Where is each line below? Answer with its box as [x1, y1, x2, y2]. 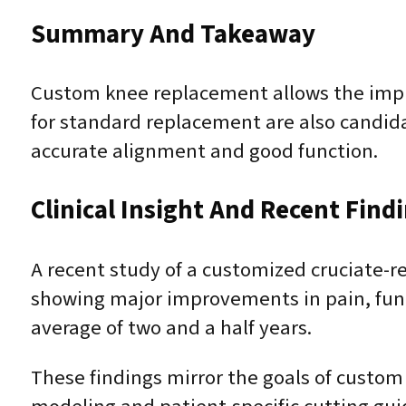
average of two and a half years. [30, 314, 312, 343]
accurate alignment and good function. [30, 137, 378, 167]
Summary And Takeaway [30, 15, 315, 53]
